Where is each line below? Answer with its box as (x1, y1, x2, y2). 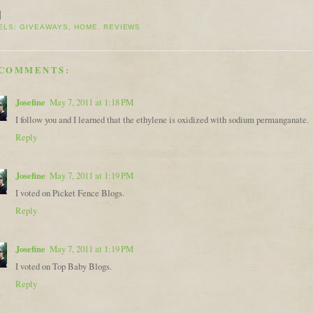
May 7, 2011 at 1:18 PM (50, 96, 133, 109)
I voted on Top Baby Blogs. (15, 260, 112, 272)
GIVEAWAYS (19, 23, 68, 31)
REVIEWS (103, 23, 141, 31)
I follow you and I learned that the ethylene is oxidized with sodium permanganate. (15, 114, 309, 126)
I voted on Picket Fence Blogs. (15, 187, 124, 200)
